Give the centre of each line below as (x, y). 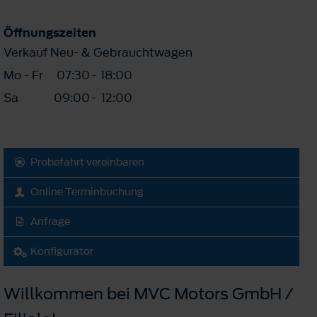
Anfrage (50, 221)
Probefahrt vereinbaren (87, 162)
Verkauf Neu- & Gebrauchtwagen (98, 52)
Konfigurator (62, 251)
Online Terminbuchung (87, 192)
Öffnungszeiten (50, 32)
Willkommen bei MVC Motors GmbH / (148, 293)
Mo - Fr (23, 75)
